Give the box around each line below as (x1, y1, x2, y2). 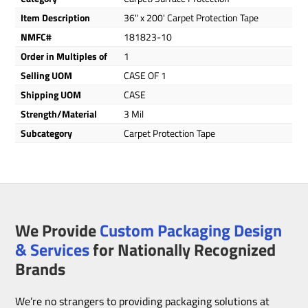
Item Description (21, 10, 91, 25)
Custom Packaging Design (100, 217, 283, 243)
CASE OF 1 (124, 68, 167, 82)
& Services (15, 236, 90, 262)
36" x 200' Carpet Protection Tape (124, 10, 259, 25)
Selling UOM (21, 68, 73, 82)
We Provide (15, 217, 100, 243)
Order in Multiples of (21, 49, 108, 63)
